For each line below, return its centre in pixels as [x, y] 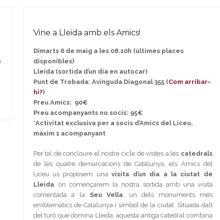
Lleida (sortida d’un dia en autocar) [90, 71]
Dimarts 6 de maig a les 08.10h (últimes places [108, 51]
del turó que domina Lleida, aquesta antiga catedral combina [123, 215]
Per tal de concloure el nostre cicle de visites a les [107, 153]
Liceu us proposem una [72, 174]
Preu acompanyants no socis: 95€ [88, 112]
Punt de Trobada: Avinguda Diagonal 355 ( [101, 82]
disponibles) [54, 61]
